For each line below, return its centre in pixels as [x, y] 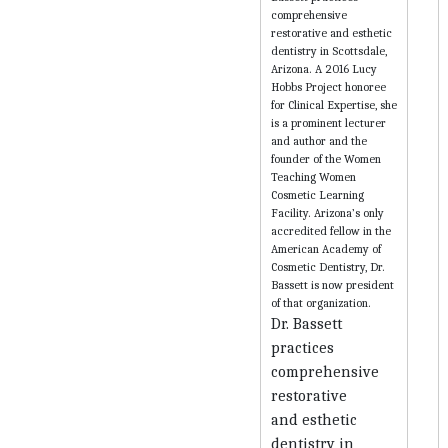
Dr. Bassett [306, 323]
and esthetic [313, 419]
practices [302, 347]
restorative [308, 395]
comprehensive [324, 371]
